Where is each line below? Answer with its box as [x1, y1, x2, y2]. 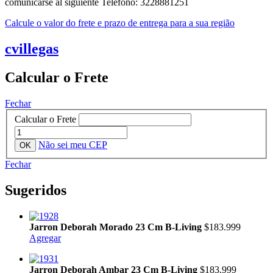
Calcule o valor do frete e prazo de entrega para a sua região [5, 17, 235, 28]
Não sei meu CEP [38, 140, 107, 151]
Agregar [29, 233, 61, 244]
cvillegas [5, 40, 58, 57]
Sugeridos [5, 182, 66, 199]
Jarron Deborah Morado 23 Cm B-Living [29, 222, 204, 233]
